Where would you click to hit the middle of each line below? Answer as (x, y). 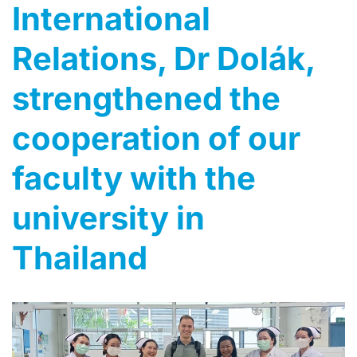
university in (108, 218)
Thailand (80, 257)
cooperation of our (156, 138)
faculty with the (134, 178)
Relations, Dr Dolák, (163, 58)
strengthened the (146, 98)
